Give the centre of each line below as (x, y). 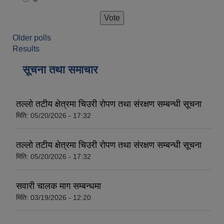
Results (26, 48)
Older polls (32, 37)
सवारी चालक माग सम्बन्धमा (58, 186)
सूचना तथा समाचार (60, 69)
